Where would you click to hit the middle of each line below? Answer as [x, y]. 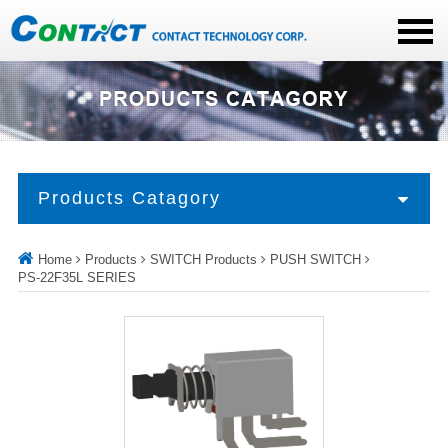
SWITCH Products [203, 260]
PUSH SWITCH [315, 260]
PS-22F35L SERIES [76, 278]
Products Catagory [129, 198]
